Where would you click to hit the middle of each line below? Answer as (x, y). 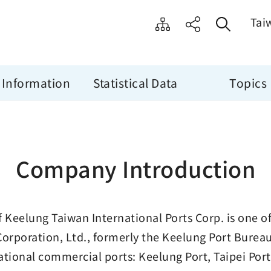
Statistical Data (135, 83)
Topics (248, 83)
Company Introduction (135, 168)
